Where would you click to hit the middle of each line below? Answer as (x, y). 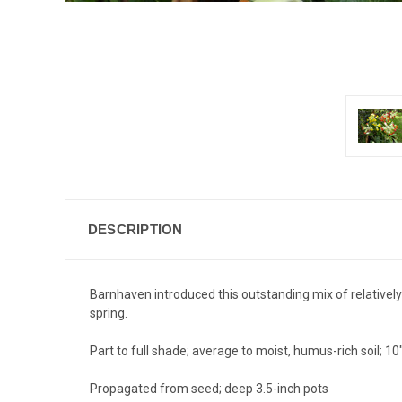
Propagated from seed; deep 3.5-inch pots (209, 388)
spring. (109, 313)
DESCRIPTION (135, 229)
